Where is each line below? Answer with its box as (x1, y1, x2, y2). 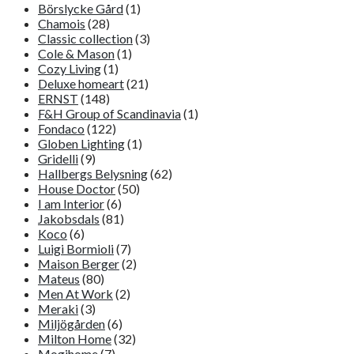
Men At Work (38, 286, 113, 301)
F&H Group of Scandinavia (38, 106, 181, 121)
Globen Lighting (38, 136, 125, 151)
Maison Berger (38, 256, 119, 271)
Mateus (38, 271, 80, 286)
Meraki (38, 301, 78, 316)
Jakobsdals (38, 211, 100, 226)
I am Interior (38, 196, 104, 211)
